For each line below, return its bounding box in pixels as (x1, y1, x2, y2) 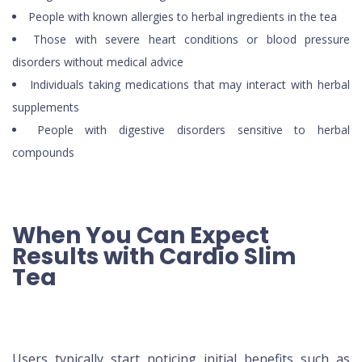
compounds (12, 145, 74, 161)
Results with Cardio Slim (12, 241, 297, 273)
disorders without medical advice (12, 54, 183, 70)
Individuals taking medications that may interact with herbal (29, 77, 350, 93)
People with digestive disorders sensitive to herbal (36, 122, 351, 138)
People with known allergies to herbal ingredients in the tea (28, 9, 337, 25)
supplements (12, 99, 79, 116)
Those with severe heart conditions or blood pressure (33, 32, 350, 48)
